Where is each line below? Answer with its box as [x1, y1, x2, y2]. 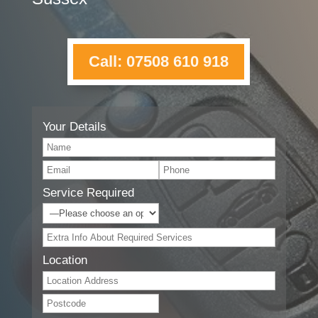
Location [42, 253, 87, 268]
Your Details [42, 120, 106, 134]
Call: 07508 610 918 [89, 53, 229, 71]
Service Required [42, 186, 134, 200]
